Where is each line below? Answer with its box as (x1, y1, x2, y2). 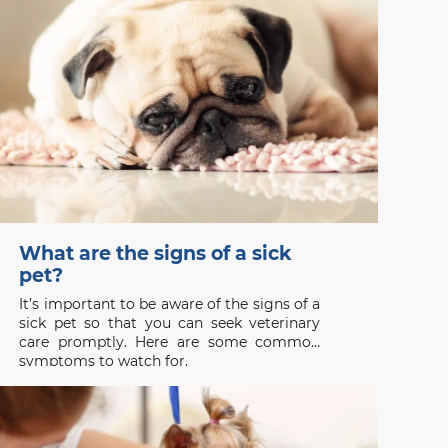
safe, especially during (19, 7, 174, 26)
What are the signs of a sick (18, 241, 292, 265)
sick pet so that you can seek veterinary (19, 313, 321, 332)
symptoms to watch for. (19, 351, 189, 370)
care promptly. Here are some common (19, 332, 321, 351)
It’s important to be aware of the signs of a (19, 294, 321, 313)
